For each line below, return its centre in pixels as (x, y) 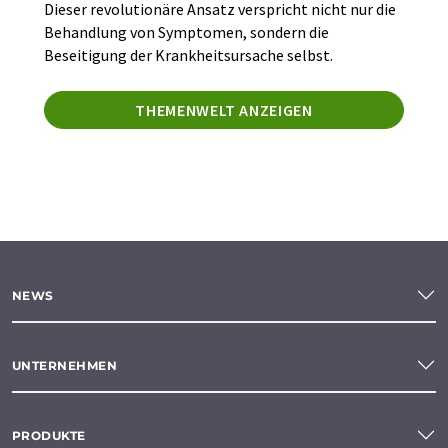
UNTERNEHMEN (65, 365)
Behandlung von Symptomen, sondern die (186, 32)
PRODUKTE (49, 435)
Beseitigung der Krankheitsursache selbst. (188, 55)
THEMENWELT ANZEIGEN (224, 110)
